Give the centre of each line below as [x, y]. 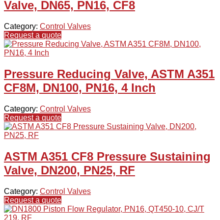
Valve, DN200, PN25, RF [69, 170]
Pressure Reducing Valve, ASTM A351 [109, 74]
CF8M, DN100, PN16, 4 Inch [80, 88]
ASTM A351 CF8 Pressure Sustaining [107, 156]
